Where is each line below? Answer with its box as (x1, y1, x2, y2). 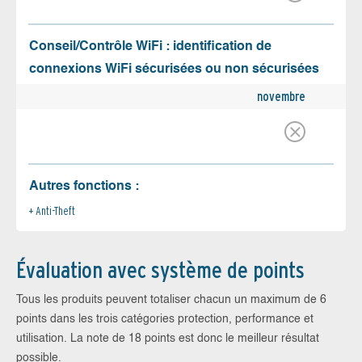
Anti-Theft (36, 204, 75, 217)
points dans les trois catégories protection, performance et (16, 313, 314, 325)
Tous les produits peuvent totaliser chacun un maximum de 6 (16, 293, 326, 305)
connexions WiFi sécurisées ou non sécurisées (29, 62, 319, 76)
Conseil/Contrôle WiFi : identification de (29, 40, 271, 53)
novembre (257, 88, 305, 104)
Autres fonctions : (29, 179, 139, 193)
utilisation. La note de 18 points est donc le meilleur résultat (16, 332, 319, 344)
